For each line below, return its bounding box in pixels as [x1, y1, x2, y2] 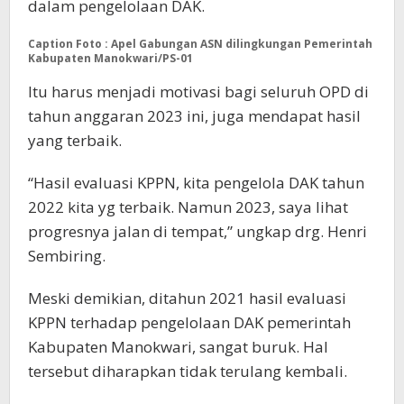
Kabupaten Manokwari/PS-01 [28, 50, 193, 66]
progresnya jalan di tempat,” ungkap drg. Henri [28, 220, 367, 242]
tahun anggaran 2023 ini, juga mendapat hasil [28, 105, 361, 126]
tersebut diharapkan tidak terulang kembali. [28, 360, 347, 381]
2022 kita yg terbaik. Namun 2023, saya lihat [28, 196, 348, 217]
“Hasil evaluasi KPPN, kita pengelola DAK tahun [28, 171, 364, 193]
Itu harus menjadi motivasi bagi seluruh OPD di [28, 80, 369, 102]
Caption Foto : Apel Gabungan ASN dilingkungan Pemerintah [28, 35, 372, 51]
